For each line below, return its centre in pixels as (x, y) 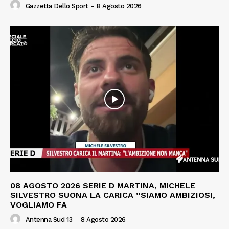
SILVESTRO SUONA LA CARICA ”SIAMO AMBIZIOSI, (113, 195)
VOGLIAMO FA (39, 205)
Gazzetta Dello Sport (57, 6)
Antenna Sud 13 (49, 220)
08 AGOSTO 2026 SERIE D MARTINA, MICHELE (103, 186)
